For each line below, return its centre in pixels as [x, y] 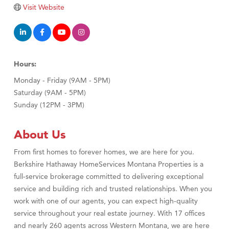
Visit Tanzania [33, 19]
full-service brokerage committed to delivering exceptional [109, 177]
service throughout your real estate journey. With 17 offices [109, 213]
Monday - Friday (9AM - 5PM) [62, 81]
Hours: [25, 64]
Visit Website [43, 7]
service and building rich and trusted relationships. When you [113, 189]
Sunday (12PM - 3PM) [49, 105]
